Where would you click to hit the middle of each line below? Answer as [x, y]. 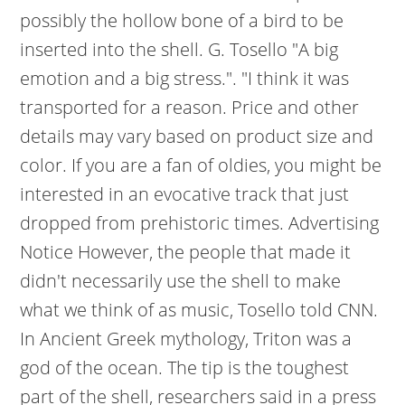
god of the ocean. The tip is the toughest [185, 367]
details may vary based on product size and [197, 136]
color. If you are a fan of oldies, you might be [201, 165]
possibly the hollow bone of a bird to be [182, 20]
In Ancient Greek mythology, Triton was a [186, 339]
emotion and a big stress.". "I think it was [185, 78]
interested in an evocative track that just [185, 194]
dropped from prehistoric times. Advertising [200, 223]
